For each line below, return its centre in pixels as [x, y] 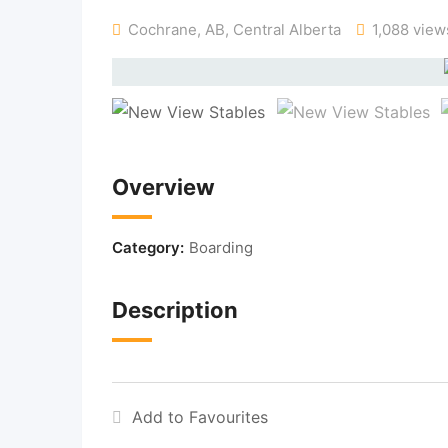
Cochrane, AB [176, 29]
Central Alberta [287, 29]
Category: [148, 247]
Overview [163, 186]
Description [175, 309]
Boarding [221, 247]
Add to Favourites [200, 416]
